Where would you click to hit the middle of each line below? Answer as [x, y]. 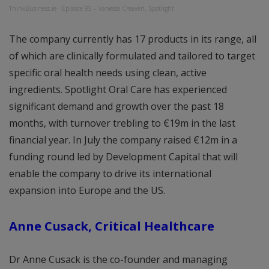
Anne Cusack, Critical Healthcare [112, 225]
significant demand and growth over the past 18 [116, 107]
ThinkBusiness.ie [33, 9]
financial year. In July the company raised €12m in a [123, 140]
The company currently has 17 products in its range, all [133, 39]
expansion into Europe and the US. [87, 191]
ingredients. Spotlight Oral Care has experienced [118, 90]
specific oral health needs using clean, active [108, 73]
